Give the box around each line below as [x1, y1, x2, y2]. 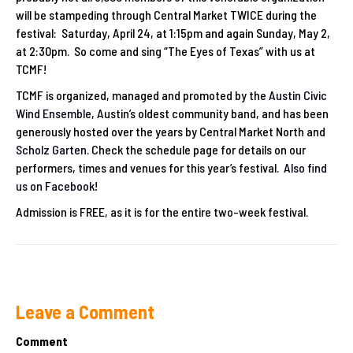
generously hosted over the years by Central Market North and [16, 124, 325, 139]
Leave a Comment [16, 300, 154, 324]
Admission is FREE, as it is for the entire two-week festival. [16, 204, 308, 220]
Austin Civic [269, 87, 327, 103]
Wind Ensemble [16, 106, 91, 121]
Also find [284, 160, 327, 176]
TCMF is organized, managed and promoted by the [16, 87, 269, 103]
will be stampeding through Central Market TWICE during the [16, 7, 317, 23]
